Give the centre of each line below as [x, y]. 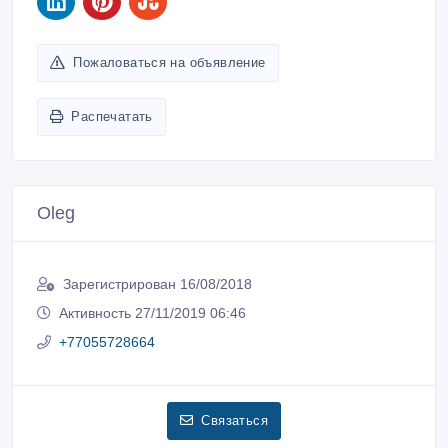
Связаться [234, 420]
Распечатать [112, 116]
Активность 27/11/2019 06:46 [152, 312]
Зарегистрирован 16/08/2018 [157, 283]
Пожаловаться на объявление [169, 62]
